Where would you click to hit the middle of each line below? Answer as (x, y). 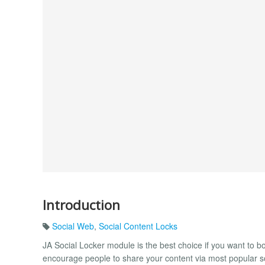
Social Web (73, 226)
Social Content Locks (138, 226)
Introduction (81, 205)
